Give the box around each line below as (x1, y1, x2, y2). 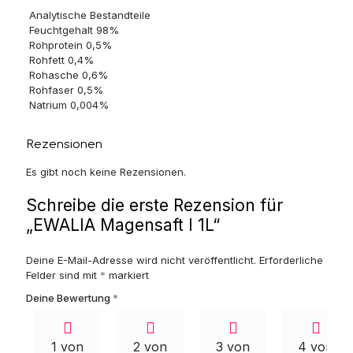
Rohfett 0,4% (28, 54, 94, 66)
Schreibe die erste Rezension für (26, 195, 283, 215)
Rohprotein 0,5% (28, 39, 112, 51)
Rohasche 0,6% (28, 69, 108, 81)
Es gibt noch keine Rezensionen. (26, 165, 186, 178)
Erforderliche (259, 254, 323, 266)
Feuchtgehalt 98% (28, 24, 119, 36)
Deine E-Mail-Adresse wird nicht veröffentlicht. (26, 254, 256, 266)
